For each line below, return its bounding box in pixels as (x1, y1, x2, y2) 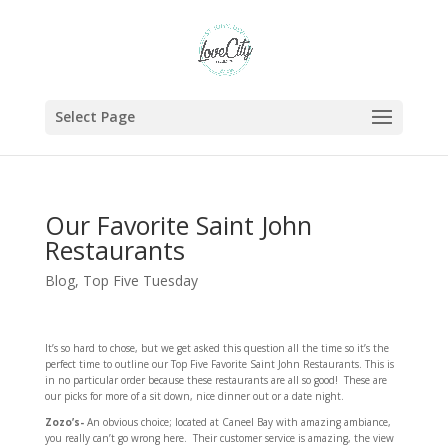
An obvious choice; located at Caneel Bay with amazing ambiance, (83, 415, 391, 429)
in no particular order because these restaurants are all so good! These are (44, 373, 387, 387)
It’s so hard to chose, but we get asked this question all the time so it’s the (44, 341, 389, 355)
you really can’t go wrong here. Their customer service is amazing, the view (44, 431, 394, 445)
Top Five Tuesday (82, 271, 198, 290)
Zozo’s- (44, 415, 84, 429)
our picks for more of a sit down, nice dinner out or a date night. (44, 389, 344, 403)
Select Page (54, 107, 135, 126)
